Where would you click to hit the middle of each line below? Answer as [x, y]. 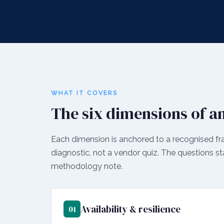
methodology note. [87, 166]
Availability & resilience [130, 209]
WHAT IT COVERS [84, 92]
